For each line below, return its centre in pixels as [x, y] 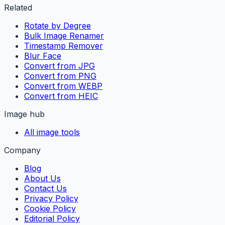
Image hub [24, 114]
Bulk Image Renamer [64, 36]
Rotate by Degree [58, 26]
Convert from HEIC [61, 96]
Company [22, 150]
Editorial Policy [52, 219]
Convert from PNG [60, 76]
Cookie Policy [50, 209]
